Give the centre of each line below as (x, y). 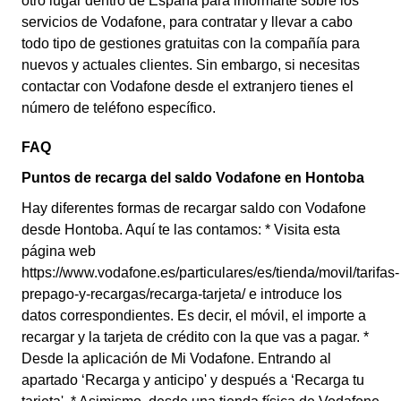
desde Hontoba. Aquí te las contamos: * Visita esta (181, 230)
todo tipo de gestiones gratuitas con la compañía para (191, 43)
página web (59, 251)
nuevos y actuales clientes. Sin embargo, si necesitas (191, 65)
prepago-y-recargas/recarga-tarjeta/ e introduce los (182, 294)
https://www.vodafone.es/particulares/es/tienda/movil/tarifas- (210, 273)
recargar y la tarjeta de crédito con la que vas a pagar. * (195, 337)
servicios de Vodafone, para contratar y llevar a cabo (187, 22)
